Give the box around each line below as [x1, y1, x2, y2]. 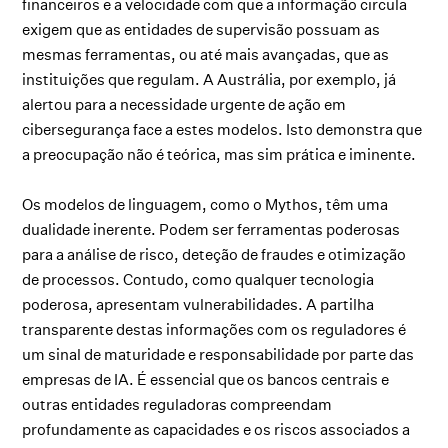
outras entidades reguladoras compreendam [22, 395, 333, 415]
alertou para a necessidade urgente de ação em [22, 95, 347, 115]
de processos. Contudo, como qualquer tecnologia [22, 270, 375, 290]
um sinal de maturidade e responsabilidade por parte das [22, 345, 415, 365]
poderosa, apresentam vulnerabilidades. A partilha [22, 295, 375, 315]
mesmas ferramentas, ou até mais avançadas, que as [22, 45, 390, 65]
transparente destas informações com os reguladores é [22, 320, 407, 340]
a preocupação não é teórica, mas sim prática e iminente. [22, 145, 417, 165]
